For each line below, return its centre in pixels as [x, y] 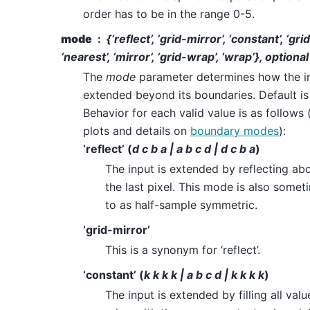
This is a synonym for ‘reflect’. [183, 250]
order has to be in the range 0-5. [169, 14]
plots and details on [137, 131]
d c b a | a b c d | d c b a [194, 149]
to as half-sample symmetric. [181, 205]
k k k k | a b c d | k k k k [204, 275]
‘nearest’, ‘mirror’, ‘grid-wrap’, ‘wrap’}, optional [185, 57]
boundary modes [235, 131]
